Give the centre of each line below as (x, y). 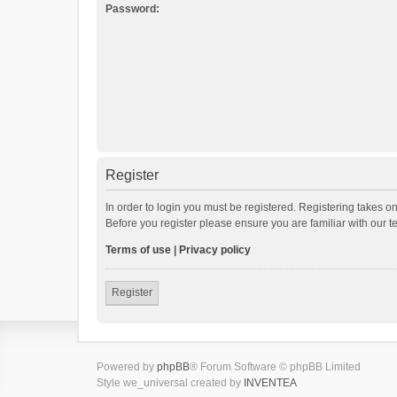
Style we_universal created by (170, 383)
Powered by (127, 367)
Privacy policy (215, 250)
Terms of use (138, 250)
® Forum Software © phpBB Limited (275, 367)
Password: (132, 9)
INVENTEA (270, 383)
